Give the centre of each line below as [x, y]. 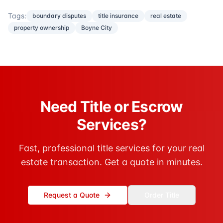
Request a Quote [72, 195]
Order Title [162, 195]
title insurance [118, 16]
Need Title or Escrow [111, 107]
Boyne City [97, 28]
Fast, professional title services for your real [111, 148]
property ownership [42, 28]
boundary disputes [59, 16]
